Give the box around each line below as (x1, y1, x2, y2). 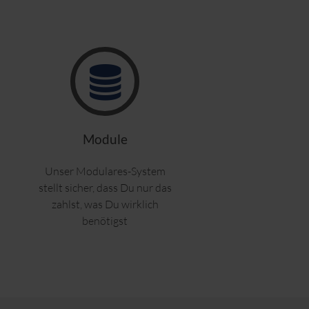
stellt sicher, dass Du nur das (38, 181, 172, 195)
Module (82, 131, 128, 148)
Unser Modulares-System (44, 164, 166, 179)
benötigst (82, 214, 128, 228)
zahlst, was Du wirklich (51, 197, 159, 212)
